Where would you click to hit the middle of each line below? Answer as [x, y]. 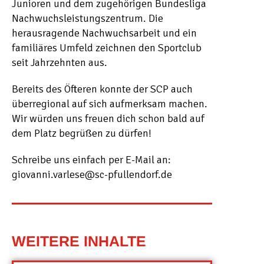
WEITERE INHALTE [79, 241]
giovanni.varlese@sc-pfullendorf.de [92, 174]
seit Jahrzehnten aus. [60, 62]
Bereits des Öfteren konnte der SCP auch [102, 89]
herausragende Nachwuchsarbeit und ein [104, 33]
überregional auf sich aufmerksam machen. [110, 104]
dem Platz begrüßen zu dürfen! [82, 133]
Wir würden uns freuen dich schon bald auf [108, 118]
